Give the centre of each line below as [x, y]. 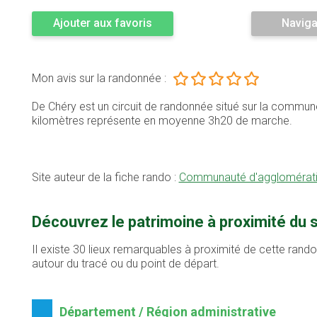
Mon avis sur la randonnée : [99, 79]
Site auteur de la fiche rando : [105, 178]
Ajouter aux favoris [102, 23]
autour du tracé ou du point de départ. [125, 264]
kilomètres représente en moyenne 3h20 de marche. [162, 121]
